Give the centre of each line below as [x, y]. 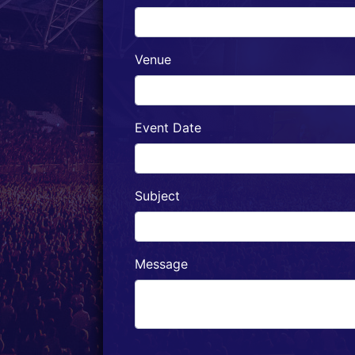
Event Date [168, 128]
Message [161, 264]
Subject [157, 196]
